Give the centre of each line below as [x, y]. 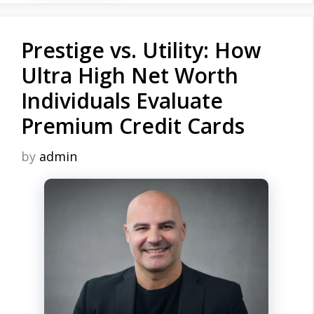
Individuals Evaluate [122, 100]
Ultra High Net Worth [130, 75]
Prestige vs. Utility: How [141, 50]
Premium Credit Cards [133, 125]
